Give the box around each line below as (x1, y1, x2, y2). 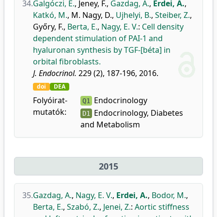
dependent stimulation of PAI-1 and (33, 33, 163, 44)
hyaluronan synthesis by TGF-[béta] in (33, 45, 170, 55)
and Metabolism (80, 119, 140, 130)
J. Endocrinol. (33, 68, 77, 78)
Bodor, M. (152, 190, 186, 201)
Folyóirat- (33, 95, 67, 106)
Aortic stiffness (135, 201, 189, 212)
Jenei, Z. (103, 201, 131, 212)
